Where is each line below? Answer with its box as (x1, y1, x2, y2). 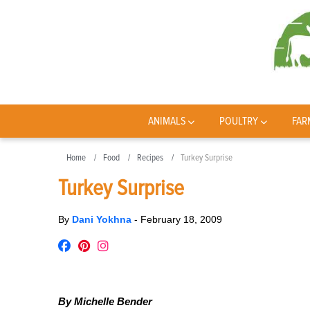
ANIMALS (147, 114, 186, 128)
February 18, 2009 (140, 214, 222, 225)
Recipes (137, 152, 163, 163)
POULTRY (219, 114, 259, 128)
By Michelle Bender (58, 295, 152, 307)
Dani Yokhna (72, 214, 134, 225)
